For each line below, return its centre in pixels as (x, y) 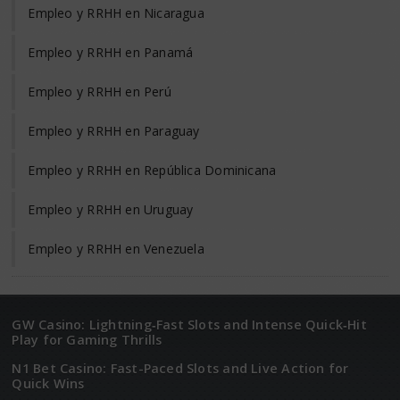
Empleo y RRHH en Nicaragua (116, 12)
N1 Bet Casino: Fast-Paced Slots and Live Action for (180, 368)
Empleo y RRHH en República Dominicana (152, 170)
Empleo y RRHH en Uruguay (111, 209)
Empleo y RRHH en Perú (100, 91)
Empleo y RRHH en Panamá (111, 52)
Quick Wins (48, 383)
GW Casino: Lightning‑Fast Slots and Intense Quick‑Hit (189, 324)
